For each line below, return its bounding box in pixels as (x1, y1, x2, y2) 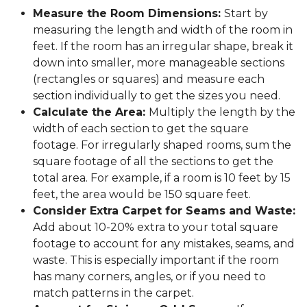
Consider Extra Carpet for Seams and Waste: (33, 204, 295, 218)
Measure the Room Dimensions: (33, 7, 224, 21)
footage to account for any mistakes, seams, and (33, 237, 295, 251)
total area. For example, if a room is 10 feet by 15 (33, 171, 291, 185)
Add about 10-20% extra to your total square (33, 221, 278, 234)
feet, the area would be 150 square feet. (33, 188, 251, 201)
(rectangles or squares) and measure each (33, 73, 265, 86)
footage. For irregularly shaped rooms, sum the (33, 138, 291, 152)
